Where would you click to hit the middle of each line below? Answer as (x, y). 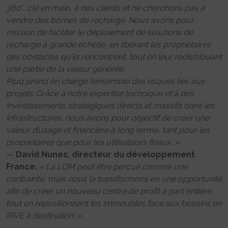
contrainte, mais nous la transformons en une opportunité (114, 179)
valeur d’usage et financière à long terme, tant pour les (108, 130)
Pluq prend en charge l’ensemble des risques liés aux (105, 81)
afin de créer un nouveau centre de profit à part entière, (110, 191)
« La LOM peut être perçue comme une (113, 167)
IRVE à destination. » (44, 216)
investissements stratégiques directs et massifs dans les (110, 106)
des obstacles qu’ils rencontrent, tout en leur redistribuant (114, 57)
